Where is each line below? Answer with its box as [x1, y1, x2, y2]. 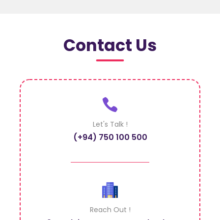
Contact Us [63, 34, 157, 57]
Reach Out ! [89, 205, 131, 215]
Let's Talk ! [92, 119, 128, 130]
